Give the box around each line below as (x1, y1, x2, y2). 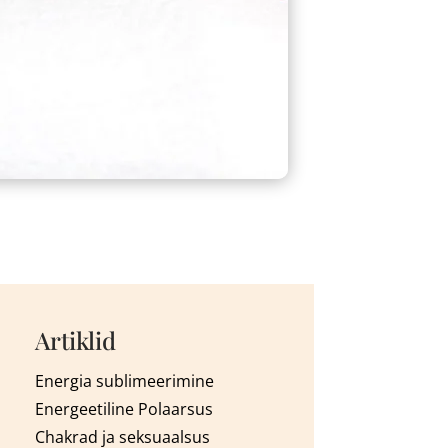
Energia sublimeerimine (34, 370, 214, 393)
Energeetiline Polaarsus (34, 398, 213, 421)
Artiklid (34, 324, 116, 357)
